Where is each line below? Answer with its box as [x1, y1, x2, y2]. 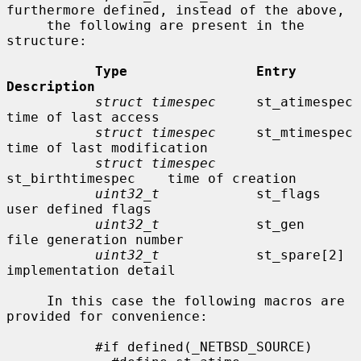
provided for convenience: [6, 308, 208, 324]
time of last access [6, 109, 160, 125]
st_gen [160, 216, 305, 232]
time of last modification [6, 139, 208, 156]
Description [6, 78, 95, 94]
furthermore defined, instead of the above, [6, 2, 345, 18]
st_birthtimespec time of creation [6, 170, 297, 186]
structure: [6, 32, 87, 48]
